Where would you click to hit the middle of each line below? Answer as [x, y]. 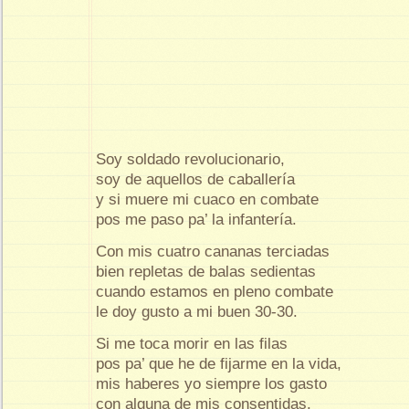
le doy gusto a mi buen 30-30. [197, 311]
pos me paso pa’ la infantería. [196, 220]
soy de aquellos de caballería [195, 179]
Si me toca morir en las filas [192, 343]
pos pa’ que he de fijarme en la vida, [219, 363]
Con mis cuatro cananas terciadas [213, 251]
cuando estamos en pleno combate [215, 291]
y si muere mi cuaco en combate [207, 199]
